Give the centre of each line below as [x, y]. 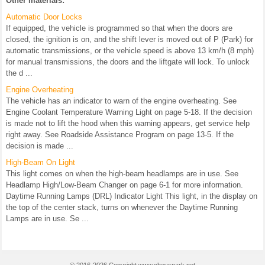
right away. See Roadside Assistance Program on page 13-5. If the [120, 135]
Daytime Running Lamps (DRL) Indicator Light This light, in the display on [132, 196]
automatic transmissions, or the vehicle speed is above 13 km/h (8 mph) [130, 51]
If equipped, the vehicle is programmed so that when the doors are [119, 28]
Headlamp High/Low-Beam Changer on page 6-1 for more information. [125, 185]
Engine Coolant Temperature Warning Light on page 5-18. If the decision [129, 112]
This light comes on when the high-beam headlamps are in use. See [122, 174]
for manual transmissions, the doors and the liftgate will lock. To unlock [128, 62]
